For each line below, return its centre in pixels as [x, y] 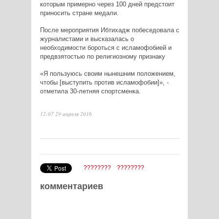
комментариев [71, 186]
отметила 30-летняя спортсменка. [90, 91]
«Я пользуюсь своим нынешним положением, [108, 73]
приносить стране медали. [79, 13]
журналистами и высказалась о [87, 39]
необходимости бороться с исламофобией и [106, 47]
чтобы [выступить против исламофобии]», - [104, 82]
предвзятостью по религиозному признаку [102, 56]
